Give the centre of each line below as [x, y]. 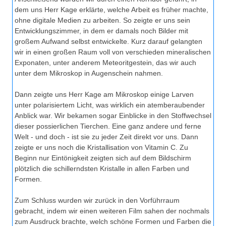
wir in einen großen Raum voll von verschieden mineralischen [113, 52]
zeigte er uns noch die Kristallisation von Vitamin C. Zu [101, 148]
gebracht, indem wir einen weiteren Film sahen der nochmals [112, 211]
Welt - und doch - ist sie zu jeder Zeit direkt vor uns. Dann [106, 137]
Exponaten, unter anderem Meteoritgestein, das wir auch [105, 63]
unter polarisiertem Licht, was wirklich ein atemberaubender [110, 105]
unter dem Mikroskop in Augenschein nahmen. [89, 73]
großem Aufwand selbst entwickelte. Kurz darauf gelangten [108, 42]
